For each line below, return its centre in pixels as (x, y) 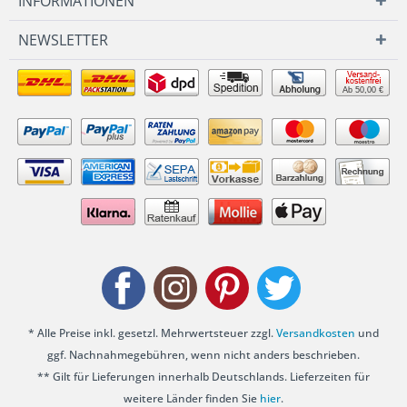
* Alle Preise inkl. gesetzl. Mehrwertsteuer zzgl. (152, 333)
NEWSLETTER (63, 40)
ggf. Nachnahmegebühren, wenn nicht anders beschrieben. (203, 355)
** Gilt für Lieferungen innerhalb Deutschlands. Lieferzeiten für (203, 377)
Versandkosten (316, 333)
